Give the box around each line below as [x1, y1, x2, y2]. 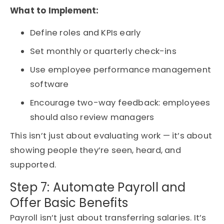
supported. [10, 159, 56, 171]
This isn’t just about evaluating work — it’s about [10, 130, 212, 142]
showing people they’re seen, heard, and [10, 144, 181, 156]
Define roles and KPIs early [30, 27, 141, 39]
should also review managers [30, 111, 154, 123]
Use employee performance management [30, 64, 211, 76]
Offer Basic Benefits [10, 194, 128, 211]
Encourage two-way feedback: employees [30, 97, 210, 109]
